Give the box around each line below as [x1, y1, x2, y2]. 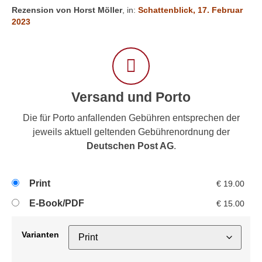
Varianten [21, 229, 59, 239]
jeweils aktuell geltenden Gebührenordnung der [32, 127, 230, 137]
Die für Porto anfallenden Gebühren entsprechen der [22, 113, 240, 123]
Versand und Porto [71, 89, 191, 105]
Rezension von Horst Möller [12, 5, 122, 15]
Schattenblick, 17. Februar [138, 5, 243, 15]
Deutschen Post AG [86, 141, 174, 151]
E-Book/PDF [29, 198, 84, 209]
